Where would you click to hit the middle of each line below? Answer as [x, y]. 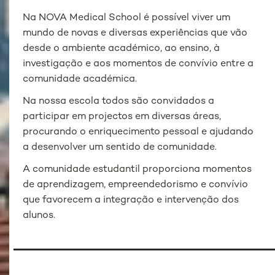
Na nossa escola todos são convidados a [119, 101]
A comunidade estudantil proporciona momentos [137, 169]
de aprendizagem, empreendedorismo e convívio [136, 185]
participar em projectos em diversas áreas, [122, 117]
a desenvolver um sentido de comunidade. [120, 147]
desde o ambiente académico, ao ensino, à [122, 48]
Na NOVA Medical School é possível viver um [127, 18]
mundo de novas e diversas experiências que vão [135, 33]
